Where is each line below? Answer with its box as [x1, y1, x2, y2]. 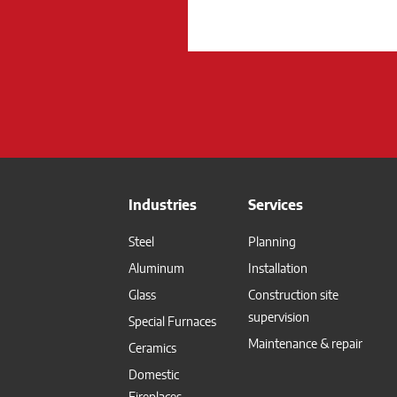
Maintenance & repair [247, 336, 362, 351]
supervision [247, 309, 309, 324]
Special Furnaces [128, 314, 216, 329]
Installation [247, 261, 307, 276]
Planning [247, 234, 296, 249]
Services [247, 196, 303, 214]
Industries [128, 196, 197, 214]
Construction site [247, 287, 339, 302]
